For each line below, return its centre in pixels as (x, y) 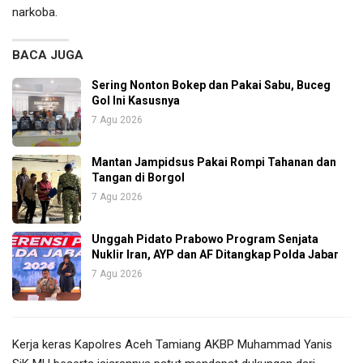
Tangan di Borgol (138, 178)
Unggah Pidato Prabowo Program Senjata (205, 239)
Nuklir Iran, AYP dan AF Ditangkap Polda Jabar (215, 255)
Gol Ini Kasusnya (136, 101)
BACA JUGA (48, 56)
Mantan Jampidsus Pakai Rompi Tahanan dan (214, 162)
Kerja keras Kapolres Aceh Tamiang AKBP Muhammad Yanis (172, 345)
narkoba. (35, 13)
